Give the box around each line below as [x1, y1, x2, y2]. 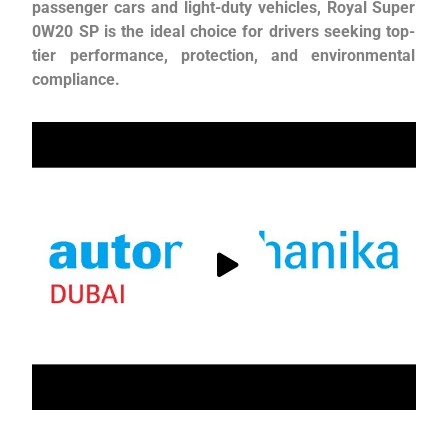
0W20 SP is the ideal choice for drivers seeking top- [32, 22, 416, 42]
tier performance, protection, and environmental [32, 46, 416, 66]
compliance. [32, 70, 121, 90]
